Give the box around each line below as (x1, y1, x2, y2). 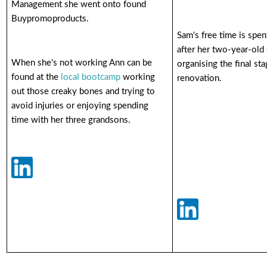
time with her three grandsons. (11, 116, 131, 125)
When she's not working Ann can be (11, 58, 153, 67)
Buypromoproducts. (11, 14, 89, 23)
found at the (11, 73, 61, 82)
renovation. (177, 74, 222, 83)
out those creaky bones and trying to (11, 87, 156, 96)
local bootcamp (61, 73, 121, 82)
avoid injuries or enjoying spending (11, 101, 149, 110)
